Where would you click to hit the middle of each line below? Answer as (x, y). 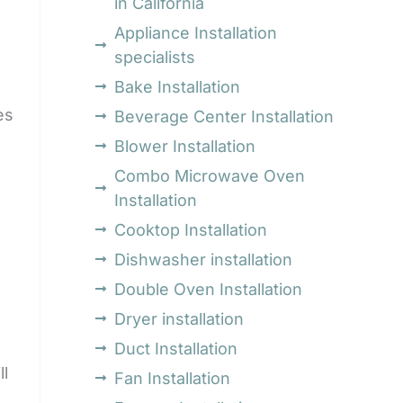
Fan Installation (173, 378)
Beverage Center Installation (224, 116)
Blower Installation (185, 146)
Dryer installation (179, 318)
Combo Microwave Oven (210, 175)
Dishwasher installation (204, 259)
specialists (155, 57)
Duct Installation (176, 348)
